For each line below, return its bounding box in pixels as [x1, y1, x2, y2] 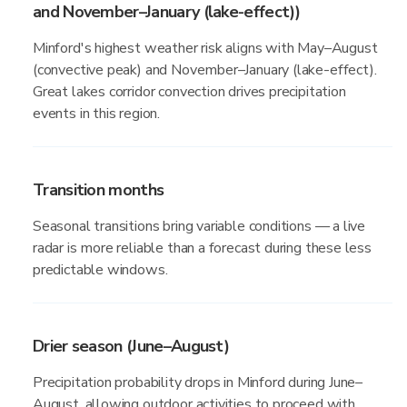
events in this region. [33, 104, 161, 124]
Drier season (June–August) [33, 335, 230, 357]
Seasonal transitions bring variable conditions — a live [33, 216, 366, 236]
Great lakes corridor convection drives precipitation [33, 82, 346, 102]
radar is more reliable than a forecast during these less [33, 238, 372, 258]
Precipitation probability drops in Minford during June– [33, 372, 363, 392]
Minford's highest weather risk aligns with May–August [33, 38, 378, 58]
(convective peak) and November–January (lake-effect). [33, 60, 377, 80]
